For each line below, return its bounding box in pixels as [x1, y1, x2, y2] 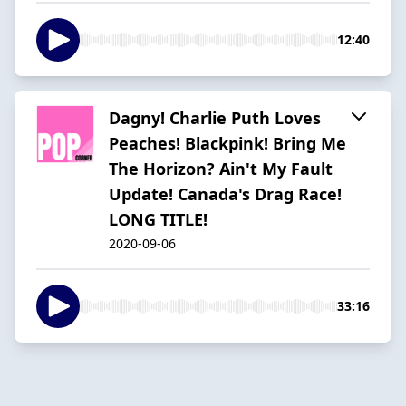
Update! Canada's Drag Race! [109, 182, 342, 205]
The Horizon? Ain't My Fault [109, 157, 333, 179]
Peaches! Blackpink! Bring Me [109, 131, 346, 154]
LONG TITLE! [109, 208, 208, 230]
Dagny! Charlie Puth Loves [109, 106, 321, 129]
